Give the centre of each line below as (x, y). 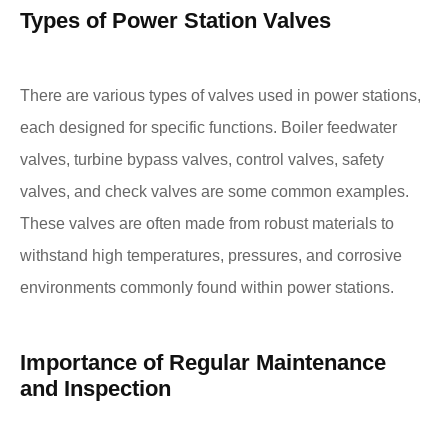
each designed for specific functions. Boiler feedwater (208, 127)
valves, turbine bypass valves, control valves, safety (202, 159)
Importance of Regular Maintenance (203, 362)
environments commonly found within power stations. (207, 287)
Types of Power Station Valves (175, 20)
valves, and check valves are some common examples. (214, 191)
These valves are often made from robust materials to (207, 223)
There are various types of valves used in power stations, (220, 95)
